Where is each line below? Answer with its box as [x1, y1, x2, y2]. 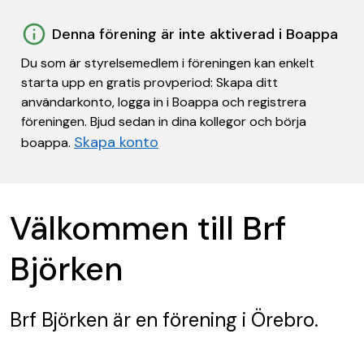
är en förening [108, 307, 237, 332]
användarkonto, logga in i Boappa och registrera [21, 93, 306, 110]
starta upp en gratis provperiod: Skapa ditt [21, 74, 278, 91]
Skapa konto [74, 132, 158, 152]
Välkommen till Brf [10, 207, 286, 249]
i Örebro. [237, 307, 318, 332]
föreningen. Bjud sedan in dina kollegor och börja [21, 113, 306, 130]
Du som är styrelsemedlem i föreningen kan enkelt [21, 54, 314, 71]
